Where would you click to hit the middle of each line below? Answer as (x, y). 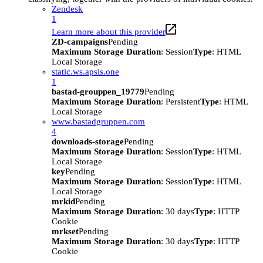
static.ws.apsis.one (85, 72)
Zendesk (67, 9)
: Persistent (181, 102)
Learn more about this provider (109, 32)
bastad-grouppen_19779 (98, 92)
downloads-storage (88, 142)
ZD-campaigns (80, 42)
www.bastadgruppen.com (98, 122)
